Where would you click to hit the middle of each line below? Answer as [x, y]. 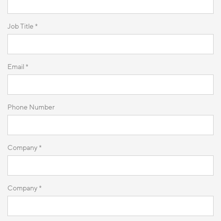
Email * [18, 67]
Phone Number [31, 107]
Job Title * [22, 26]
